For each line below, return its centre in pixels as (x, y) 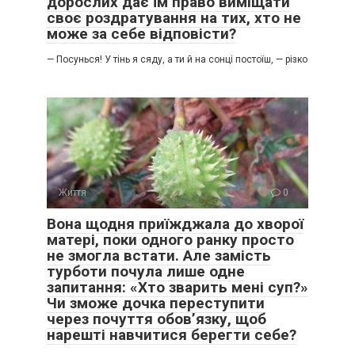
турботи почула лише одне (146, 271)
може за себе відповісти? (141, 34)
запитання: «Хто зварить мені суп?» (177, 287)
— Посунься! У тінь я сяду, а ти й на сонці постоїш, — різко (177, 59)
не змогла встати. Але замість (159, 256)
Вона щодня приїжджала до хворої (175, 224)
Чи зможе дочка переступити (156, 303)
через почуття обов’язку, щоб (157, 319)
